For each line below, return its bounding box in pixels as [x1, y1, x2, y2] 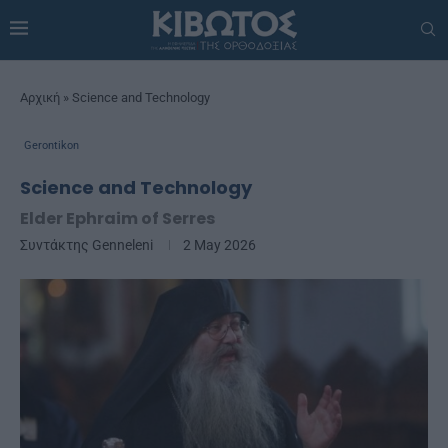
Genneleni [92, 236, 153, 253]
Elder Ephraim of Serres [20, 206, 215, 230]
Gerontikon [24, 138, 79, 152]
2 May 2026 [183, 236, 256, 253]
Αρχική [20, 89, 60, 105]
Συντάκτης [20, 236, 92, 253]
